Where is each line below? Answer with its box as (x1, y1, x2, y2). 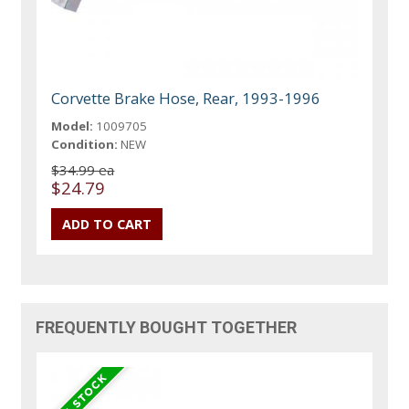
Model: (51, 117, 94, 134)
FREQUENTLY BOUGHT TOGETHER (36, 317, 298, 337)
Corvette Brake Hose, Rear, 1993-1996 (51, 87, 321, 109)
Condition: (51, 135, 119, 152)
